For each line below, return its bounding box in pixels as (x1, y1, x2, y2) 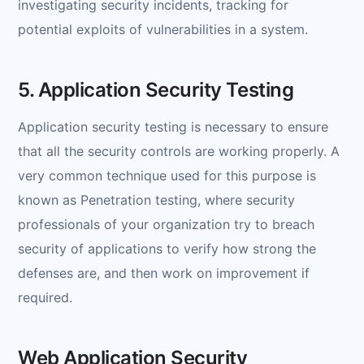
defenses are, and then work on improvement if (18, 264, 310, 281)
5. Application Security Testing (18, 77, 294, 102)
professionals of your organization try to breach (18, 215, 314, 232)
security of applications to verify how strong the (18, 240, 316, 257)
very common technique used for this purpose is (18, 167, 316, 184)
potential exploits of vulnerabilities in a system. (18, 20, 308, 37)
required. (18, 288, 72, 305)
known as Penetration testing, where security (18, 191, 295, 208)
